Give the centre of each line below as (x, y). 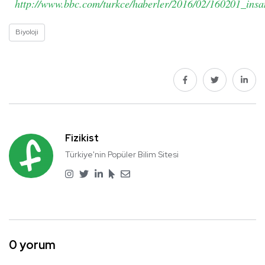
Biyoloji (27, 32)
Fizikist (82, 138)
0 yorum (32, 245)
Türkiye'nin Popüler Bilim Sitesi (122, 154)
